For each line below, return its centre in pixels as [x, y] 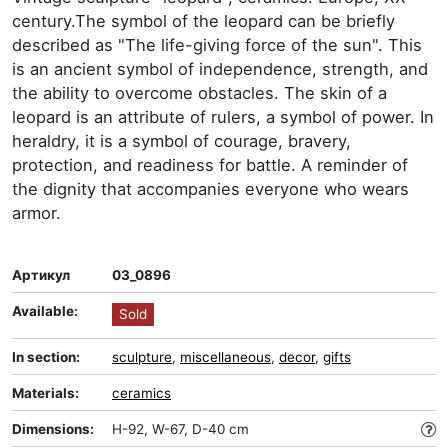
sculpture [142, 357]
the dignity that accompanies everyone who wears [210, 189]
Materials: [45, 393]
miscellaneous [225, 357]
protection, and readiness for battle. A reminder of [210, 165]
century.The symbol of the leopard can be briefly [203, 21]
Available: [45, 311]
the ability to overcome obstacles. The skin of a [199, 93]
